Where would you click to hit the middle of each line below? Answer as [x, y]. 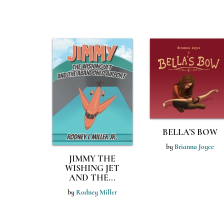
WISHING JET [92, 168]
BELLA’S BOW [190, 132]
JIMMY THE [92, 158]
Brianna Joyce [194, 147]
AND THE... [92, 177]
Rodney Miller [96, 192]
